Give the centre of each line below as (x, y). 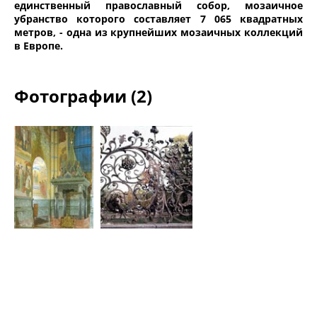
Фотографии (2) (83, 96)
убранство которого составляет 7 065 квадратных (158, 18)
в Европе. (39, 45)
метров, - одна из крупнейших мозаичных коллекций (158, 32)
